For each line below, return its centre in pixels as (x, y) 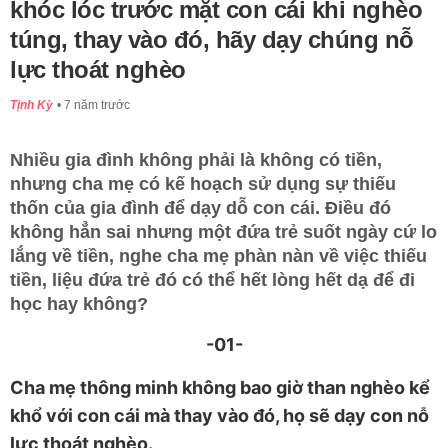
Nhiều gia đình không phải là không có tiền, (196, 160)
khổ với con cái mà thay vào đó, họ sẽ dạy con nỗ (219, 416)
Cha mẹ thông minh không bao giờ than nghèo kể (220, 388)
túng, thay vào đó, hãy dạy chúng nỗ (212, 40)
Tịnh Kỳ (31, 105)
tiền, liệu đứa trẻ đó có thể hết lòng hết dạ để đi (212, 280)
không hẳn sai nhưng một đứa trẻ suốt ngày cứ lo (223, 232)
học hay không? (79, 304)
